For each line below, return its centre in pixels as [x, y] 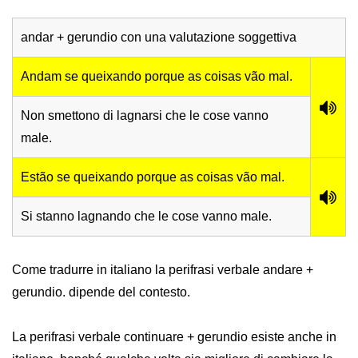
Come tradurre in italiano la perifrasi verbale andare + [163, 270]
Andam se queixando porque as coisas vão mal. [157, 77]
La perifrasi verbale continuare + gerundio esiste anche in [174, 337]
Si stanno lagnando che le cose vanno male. [146, 217]
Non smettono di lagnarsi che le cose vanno [145, 116]
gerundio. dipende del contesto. [101, 292]
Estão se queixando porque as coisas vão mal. [153, 177]
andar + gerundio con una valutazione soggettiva [159, 38]
